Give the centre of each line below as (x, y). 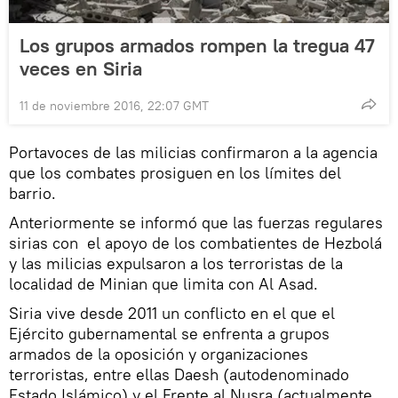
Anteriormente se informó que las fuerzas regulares (196, 222)
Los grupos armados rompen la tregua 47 (197, 45)
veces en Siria (81, 68)
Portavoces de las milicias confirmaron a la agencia (193, 152)
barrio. (32, 193)
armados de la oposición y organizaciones (159, 354)
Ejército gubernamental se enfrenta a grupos (169, 333)
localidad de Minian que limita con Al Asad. (163, 283)
